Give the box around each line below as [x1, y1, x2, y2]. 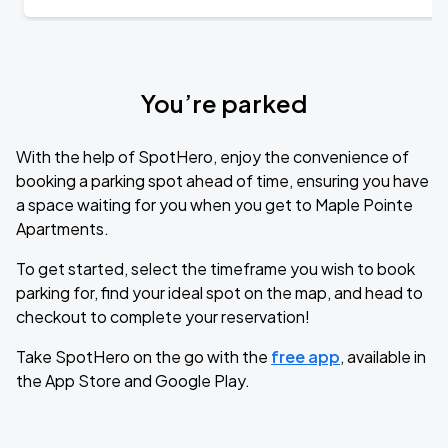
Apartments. [16, 218, 109, 239]
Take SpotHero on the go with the [16, 346, 271, 367]
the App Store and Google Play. [16, 370, 250, 391]
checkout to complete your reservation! [16, 306, 310, 327]
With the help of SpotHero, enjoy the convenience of [16, 146, 409, 167]
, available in [340, 346, 426, 367]
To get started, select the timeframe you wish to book [16, 258, 415, 279]
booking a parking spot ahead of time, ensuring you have [16, 170, 429, 191]
